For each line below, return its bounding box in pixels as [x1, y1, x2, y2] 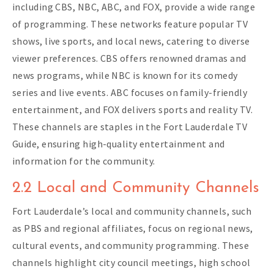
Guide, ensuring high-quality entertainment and [12, 138, 225, 150]
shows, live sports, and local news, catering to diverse [12, 35, 250, 48]
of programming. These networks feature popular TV [12, 18, 248, 31]
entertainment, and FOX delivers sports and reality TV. [12, 103, 253, 116]
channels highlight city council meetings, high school [12, 256, 251, 269]
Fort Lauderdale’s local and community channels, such [12, 205, 252, 218]
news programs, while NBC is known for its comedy [12, 69, 238, 82]
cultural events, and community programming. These [12, 239, 249, 252]
